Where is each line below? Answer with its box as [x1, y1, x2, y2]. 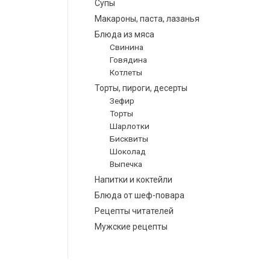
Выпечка [110, 159, 142, 169]
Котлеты [110, 67, 142, 77]
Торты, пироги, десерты [95, 83, 187, 93]
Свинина [110, 42, 143, 52]
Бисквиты [110, 133, 148, 143]
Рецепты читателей [95, 206, 174, 216]
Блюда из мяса [95, 29, 154, 39]
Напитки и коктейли [95, 174, 172, 184]
